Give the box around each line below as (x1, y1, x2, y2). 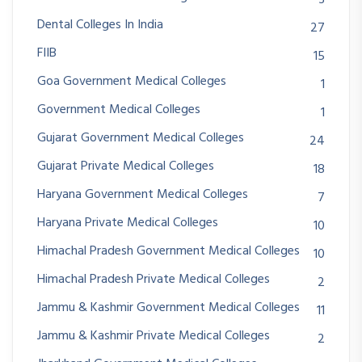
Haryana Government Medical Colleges (37, 184, 248, 206)
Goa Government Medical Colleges (37, 71, 226, 93)
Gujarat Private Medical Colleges (37, 156, 214, 178)
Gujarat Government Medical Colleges (37, 128, 244, 149)
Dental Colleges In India (37, 15, 163, 36)
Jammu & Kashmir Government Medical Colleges (37, 297, 300, 319)
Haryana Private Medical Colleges (37, 213, 218, 234)
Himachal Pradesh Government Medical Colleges (37, 241, 300, 263)
